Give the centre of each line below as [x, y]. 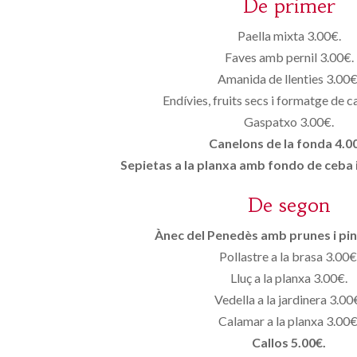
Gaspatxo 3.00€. [289, 122]
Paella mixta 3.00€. [289, 35]
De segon [289, 206]
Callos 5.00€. [289, 342]
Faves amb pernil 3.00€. [289, 57]
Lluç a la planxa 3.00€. [289, 278]
